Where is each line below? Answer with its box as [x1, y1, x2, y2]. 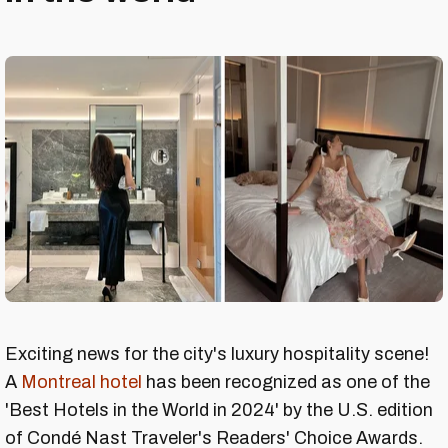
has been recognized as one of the [142, 372, 430, 393]
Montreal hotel [21, 372, 142, 393]
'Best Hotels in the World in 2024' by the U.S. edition [5, 400, 433, 421]
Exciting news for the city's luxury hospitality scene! [5, 344, 429, 365]
